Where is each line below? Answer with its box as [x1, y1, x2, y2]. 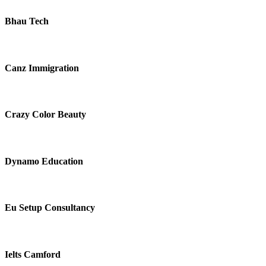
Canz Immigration [5, 62, 79, 73]
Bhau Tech [5, 16, 49, 27]
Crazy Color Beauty [5, 109, 86, 120]
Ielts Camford [5, 249, 61, 259]
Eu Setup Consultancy [5, 202, 95, 213]
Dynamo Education [5, 156, 83, 166]
